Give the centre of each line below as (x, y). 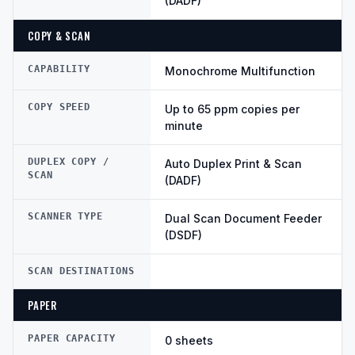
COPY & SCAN (59, 36)
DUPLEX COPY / (69, 162)
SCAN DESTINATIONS (81, 271)
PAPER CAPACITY (72, 339)
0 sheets (189, 341)
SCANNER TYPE (66, 217)
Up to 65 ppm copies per (232, 109)
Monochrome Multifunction (240, 71)
